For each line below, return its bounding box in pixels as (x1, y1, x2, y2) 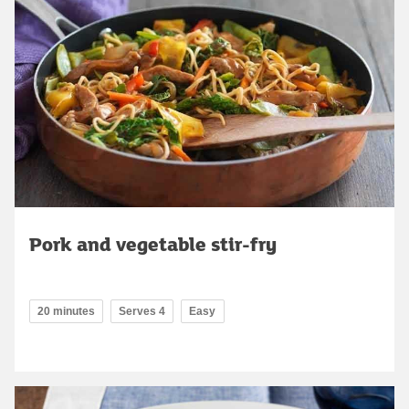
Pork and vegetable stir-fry (29, 230, 277, 258)
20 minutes (37, 305, 95, 319)
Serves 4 (119, 305, 165, 319)
